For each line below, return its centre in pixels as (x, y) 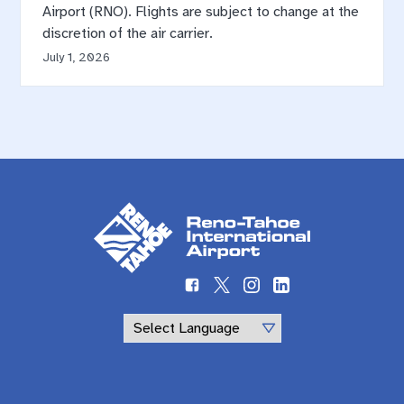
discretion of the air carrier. (128, 34)
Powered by (202, 350)
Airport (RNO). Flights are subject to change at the (201, 12)
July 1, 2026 (77, 58)
